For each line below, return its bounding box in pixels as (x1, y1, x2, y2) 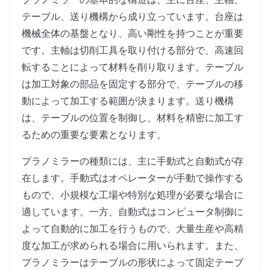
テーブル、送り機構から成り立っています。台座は (22, 10, 243, 24)
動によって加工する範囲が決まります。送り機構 (22, 94, 234, 108)
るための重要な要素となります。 (22, 128, 166, 142)
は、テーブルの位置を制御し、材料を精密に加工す (22, 111, 243, 125)
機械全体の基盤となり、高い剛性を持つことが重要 (22, 27, 243, 40)
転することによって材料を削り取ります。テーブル (22, 60, 243, 74)
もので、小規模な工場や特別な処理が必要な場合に (22, 188, 243, 202)
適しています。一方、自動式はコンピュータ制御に (22, 205, 243, 219)
